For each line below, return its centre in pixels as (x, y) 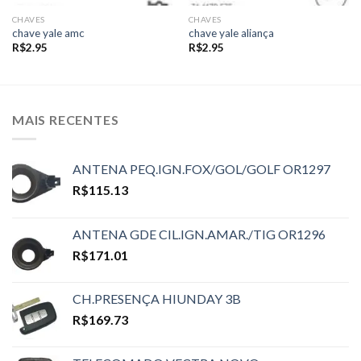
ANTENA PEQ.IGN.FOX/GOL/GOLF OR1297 (201, 169)
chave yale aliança (231, 33)
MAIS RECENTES (66, 119)
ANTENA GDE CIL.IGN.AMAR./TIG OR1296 (199, 234)
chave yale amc (48, 33)
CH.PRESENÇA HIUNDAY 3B (157, 299)
